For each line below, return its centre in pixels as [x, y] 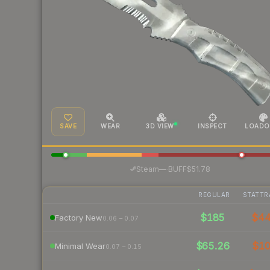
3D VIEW [160, 126]
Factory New [79, 217]
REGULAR [214, 195]
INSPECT [212, 126]
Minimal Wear [80, 246]
